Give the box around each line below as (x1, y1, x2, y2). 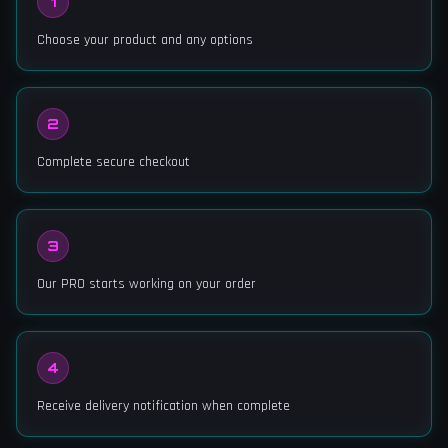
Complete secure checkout (37, 153, 190, 171)
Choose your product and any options (37, 31, 253, 49)
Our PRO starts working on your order (37, 275, 256, 293)
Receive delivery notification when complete (37, 397, 290, 415)
